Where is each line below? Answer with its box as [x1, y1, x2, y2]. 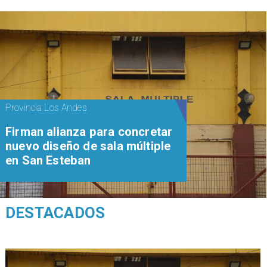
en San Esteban [5, 153, 91, 168]
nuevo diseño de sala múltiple [5, 139, 171, 154]
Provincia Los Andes [5, 101, 87, 113]
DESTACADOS [5, 204, 105, 222]
